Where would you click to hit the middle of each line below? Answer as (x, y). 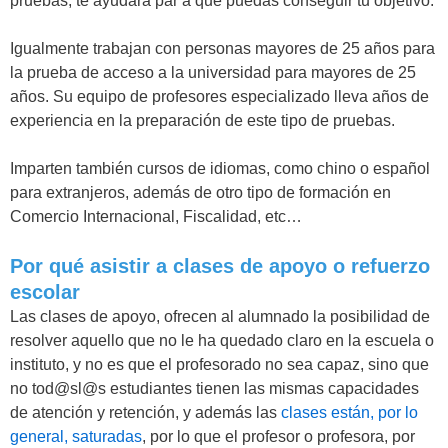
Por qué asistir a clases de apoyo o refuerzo (220, 266)
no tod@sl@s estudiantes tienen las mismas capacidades (214, 388)
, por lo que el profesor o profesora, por (278, 436)
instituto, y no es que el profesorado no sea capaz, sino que (219, 364)
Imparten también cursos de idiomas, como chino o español (220, 168)
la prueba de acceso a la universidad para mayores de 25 (213, 72)
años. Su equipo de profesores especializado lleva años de (219, 96)
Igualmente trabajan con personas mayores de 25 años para (222, 48)
